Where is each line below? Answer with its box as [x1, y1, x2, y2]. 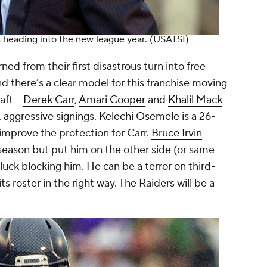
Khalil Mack [168, 93, 222, 107]
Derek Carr [23, 93, 74, 107]
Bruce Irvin [151, 126, 202, 141]
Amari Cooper [79, 93, 145, 107]
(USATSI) [150, 33, 189, 46]
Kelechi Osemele [99, 110, 179, 124]
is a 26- [179, 110, 215, 124]
